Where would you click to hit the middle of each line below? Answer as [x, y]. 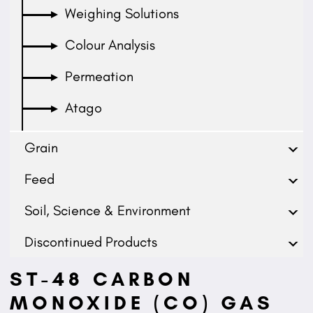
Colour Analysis [110, 45]
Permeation [100, 76]
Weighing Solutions [122, 14]
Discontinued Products [90, 241]
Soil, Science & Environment [107, 210]
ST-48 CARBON [102, 278]
